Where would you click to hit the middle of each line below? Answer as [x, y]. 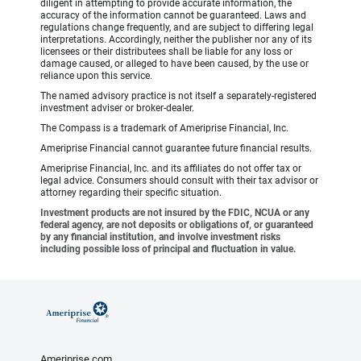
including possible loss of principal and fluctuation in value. [168, 249]
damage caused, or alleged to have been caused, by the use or [174, 63]
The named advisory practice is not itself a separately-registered [178, 95]
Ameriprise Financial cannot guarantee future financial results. [176, 148]
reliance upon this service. [96, 75]
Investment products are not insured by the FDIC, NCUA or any [175, 212]
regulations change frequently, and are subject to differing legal [177, 27]
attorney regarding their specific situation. [131, 192]
